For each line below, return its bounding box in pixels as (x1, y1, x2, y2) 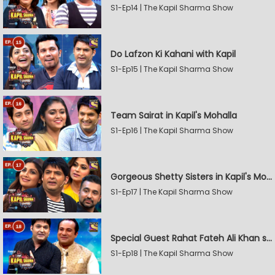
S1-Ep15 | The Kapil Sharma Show (110, 64, 233, 74)
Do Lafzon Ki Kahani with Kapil (110, 48, 236, 60)
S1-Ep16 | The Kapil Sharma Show (110, 125, 233, 136)
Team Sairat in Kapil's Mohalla (110, 109, 237, 122)
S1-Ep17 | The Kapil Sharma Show (110, 187, 233, 197)
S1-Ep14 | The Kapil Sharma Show (110, 2, 233, 13)
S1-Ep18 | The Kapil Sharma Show (110, 248, 233, 258)
